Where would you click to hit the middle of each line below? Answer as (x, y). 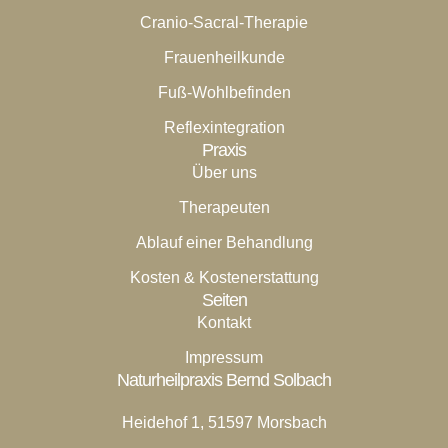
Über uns (224, 173)
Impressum (224, 358)
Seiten (224, 300)
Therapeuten (224, 208)
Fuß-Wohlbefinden (224, 93)
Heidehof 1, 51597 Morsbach (224, 423)
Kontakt (224, 323)
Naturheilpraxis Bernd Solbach (224, 380)
